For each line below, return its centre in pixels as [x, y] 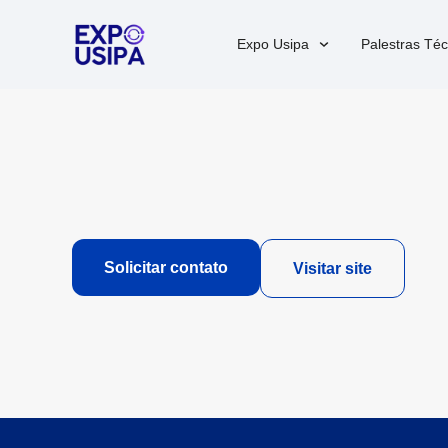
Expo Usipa [272, 44]
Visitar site [332, 268]
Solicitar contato [166, 267]
